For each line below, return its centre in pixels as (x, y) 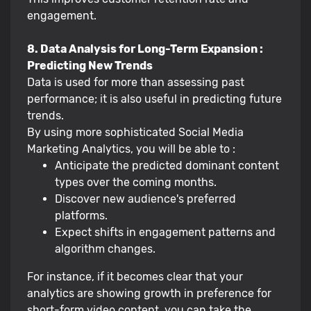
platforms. (81, 215)
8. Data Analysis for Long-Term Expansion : (145, 49)
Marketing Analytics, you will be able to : (131, 149)
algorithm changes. (105, 249)
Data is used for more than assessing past (136, 82)
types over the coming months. (136, 182)
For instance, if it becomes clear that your (135, 276)
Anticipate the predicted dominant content (167, 165)
